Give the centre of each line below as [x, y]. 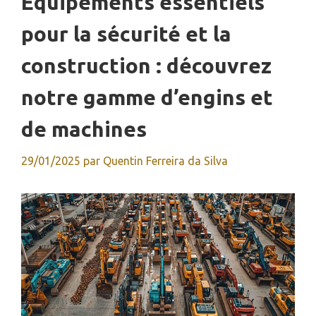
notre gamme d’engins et [147, 98]
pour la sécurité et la [126, 34]
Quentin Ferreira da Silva [165, 161]
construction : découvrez [146, 66]
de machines [84, 129]
